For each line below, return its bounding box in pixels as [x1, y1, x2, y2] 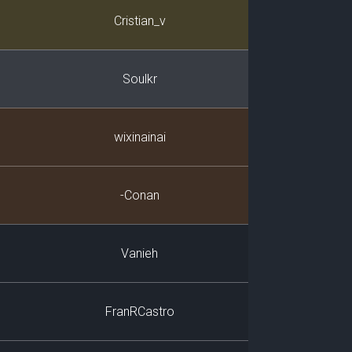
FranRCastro [104, 304, 174, 319]
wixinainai [113, 130, 166, 145]
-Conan [119, 188, 159, 203]
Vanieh [121, 246, 158, 261]
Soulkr [122, 71, 157, 86]
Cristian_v [113, 13, 166, 28]
